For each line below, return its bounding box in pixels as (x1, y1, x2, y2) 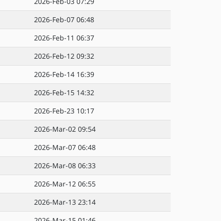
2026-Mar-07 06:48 (34, 143, 96, 152)
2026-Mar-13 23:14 (34, 197, 96, 207)
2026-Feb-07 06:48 (34, 15, 94, 24)
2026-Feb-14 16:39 (34, 70, 94, 79)
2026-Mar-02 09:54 (34, 124, 96, 134)
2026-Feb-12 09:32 (34, 51, 94, 61)
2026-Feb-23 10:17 (34, 106, 94, 115)
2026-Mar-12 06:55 (34, 179, 96, 188)
